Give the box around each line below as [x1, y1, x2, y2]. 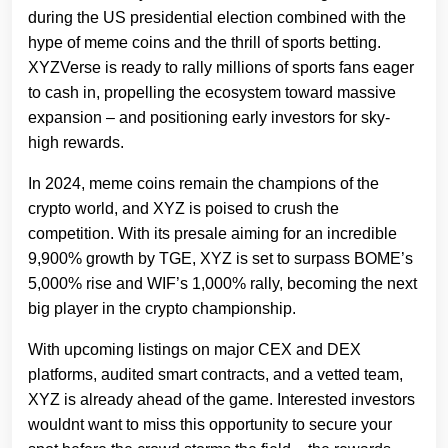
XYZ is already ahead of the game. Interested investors [28, 391, 415, 409]
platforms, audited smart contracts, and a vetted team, [28, 366, 403, 384]
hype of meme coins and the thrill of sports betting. [28, 34, 381, 52]
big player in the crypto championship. [28, 300, 296, 318]
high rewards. [28, 134, 124, 152]
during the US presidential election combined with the [28, 9, 406, 27]
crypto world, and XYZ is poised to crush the [28, 200, 339, 218]
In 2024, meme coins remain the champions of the [28, 175, 379, 193]
